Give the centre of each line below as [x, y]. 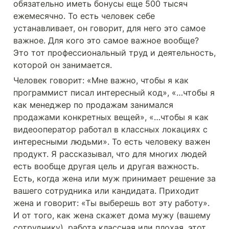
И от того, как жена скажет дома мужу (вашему [112, 215]
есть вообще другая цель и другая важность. [106, 166]
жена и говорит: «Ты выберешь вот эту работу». [111, 203]
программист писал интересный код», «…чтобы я [114, 93]
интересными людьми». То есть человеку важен [112, 142]
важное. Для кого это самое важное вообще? [106, 40]
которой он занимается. [64, 65]
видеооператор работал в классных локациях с [110, 129]
